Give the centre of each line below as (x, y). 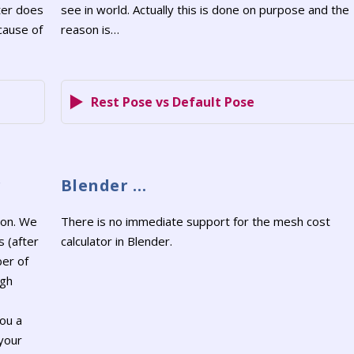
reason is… (90, 30)
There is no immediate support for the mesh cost (195, 222)
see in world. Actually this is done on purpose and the (205, 10)
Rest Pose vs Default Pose (172, 102)
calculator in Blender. (116, 241)
